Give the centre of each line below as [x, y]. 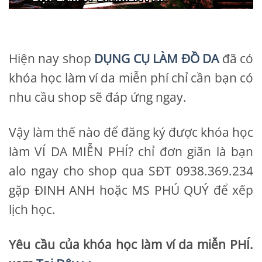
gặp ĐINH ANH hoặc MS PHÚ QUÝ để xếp [131, 190]
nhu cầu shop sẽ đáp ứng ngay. [98, 97]
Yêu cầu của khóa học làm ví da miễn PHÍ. [131, 244]
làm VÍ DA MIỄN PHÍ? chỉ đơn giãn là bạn [131, 151]
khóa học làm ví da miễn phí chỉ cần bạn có [131, 77]
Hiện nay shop [52, 58]
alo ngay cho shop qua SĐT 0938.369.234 [131, 170]
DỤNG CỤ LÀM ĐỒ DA [157, 58]
